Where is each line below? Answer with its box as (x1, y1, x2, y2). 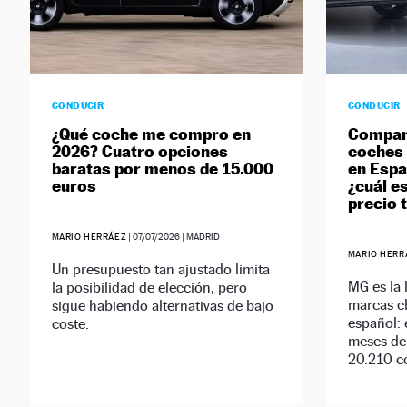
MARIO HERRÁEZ (51, 232, 127, 243)
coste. (51, 315, 89, 333)
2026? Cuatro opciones (51, 142, 228, 162)
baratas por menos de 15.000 (51, 159, 273, 179)
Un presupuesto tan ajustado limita (51, 261, 270, 279)
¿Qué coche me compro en (51, 124, 251, 144)
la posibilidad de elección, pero (51, 279, 247, 297)
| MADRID (180, 232, 221, 243)
